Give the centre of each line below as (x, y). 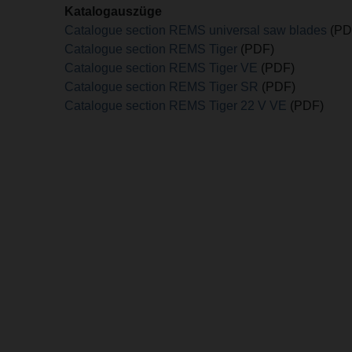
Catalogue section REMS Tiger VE (161, 68)
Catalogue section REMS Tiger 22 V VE (176, 106)
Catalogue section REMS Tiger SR (163, 87)
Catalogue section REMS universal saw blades (198, 30)
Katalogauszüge (114, 11)
